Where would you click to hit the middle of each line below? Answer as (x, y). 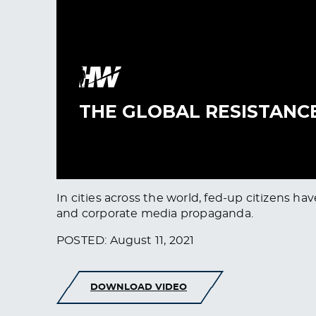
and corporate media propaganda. (155, 213)
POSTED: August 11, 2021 (126, 240)
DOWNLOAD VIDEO (139, 287)
